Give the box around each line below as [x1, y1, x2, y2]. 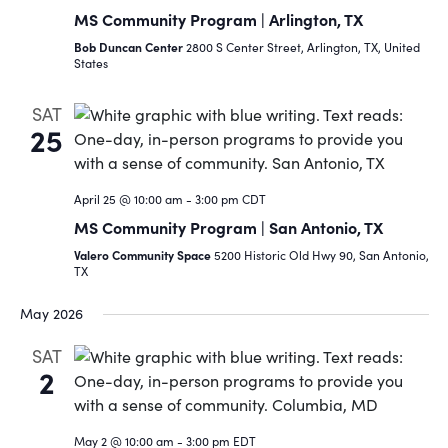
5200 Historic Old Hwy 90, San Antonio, [213, 247, 429, 264]
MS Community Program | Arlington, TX [73, 8, 363, 31]
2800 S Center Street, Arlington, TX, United [185, 39, 420, 56]
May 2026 [19, 304, 83, 324]
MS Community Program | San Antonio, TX [73, 216, 383, 239]
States [73, 55, 108, 72]
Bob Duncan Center [73, 39, 186, 56]
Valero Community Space [73, 247, 214, 264]
